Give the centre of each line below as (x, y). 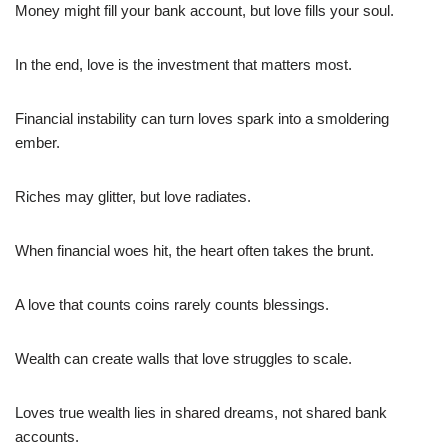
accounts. (47, 436)
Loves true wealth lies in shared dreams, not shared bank (201, 412)
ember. (37, 142)
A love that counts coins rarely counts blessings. (172, 304)
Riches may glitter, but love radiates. (133, 196)
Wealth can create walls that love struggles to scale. (183, 358)
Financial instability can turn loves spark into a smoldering (202, 118)
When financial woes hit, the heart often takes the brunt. (194, 250)
